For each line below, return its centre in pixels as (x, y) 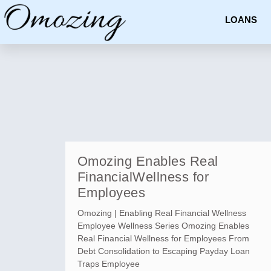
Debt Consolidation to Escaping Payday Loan (163, 251)
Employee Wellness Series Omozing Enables (163, 226)
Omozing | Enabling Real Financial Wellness (162, 213)
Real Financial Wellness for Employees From (163, 239)
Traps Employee (108, 264)
